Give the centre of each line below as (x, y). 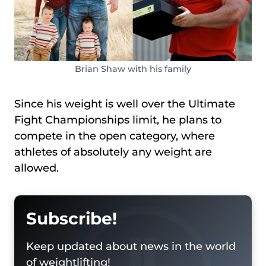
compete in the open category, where (115, 136)
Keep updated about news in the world (131, 246)
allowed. (38, 168)
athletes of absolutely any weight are (113, 152)
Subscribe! (72, 218)
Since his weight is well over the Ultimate (125, 104)
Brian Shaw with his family (133, 69)
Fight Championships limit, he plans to (118, 120)
